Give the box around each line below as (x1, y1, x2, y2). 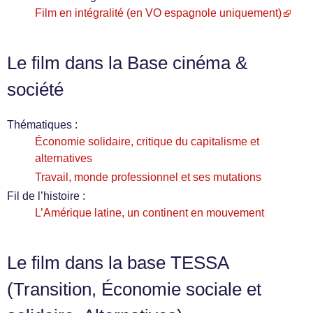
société (7, 80, 64, 99)
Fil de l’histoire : (7, 190, 85, 202)
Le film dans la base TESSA (7, 253, 228, 272)
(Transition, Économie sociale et (7, 279, 261, 299)
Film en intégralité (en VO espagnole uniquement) (35, 7, 282, 19)
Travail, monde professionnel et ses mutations (35, 171, 261, 183)
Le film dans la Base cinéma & (7, 53, 247, 73)
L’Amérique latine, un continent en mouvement (35, 207, 264, 219)
